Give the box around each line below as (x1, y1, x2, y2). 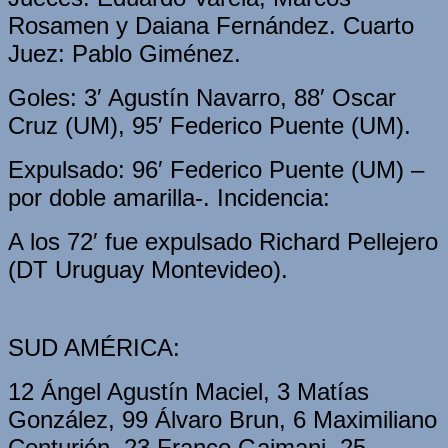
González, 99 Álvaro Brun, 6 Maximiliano (8, 405, 437, 433)
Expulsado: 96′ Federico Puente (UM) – (8, 155, 424, 183)
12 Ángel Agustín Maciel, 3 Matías (8, 377, 369, 405)
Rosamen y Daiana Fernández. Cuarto (8, 11, 414, 39)
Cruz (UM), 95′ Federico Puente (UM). (8, 111, 411, 139)
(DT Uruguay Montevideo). (8, 255, 288, 283)
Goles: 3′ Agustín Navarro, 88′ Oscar (8, 83, 396, 111)
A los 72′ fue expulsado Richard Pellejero (8, 227, 438, 255)
